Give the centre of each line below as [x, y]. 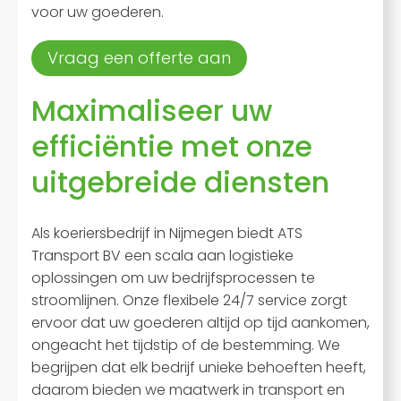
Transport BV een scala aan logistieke [162, 256]
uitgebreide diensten [180, 182]
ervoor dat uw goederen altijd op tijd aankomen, [200, 323]
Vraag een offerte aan [139, 58]
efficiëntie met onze [172, 146]
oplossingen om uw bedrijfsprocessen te [173, 278]
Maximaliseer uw [152, 111]
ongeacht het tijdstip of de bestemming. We [186, 345]
